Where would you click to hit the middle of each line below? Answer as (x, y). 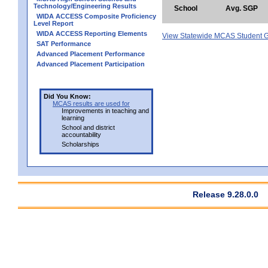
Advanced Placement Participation (91, 64)
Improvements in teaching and (105, 110)
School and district (88, 127)
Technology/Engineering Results (85, 6)
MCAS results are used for (91, 103)
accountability (81, 134)
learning (73, 118)
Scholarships (80, 144)
